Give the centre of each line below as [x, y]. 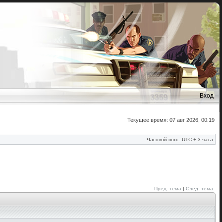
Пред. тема [168, 189]
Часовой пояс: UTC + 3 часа [180, 139]
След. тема [199, 189]
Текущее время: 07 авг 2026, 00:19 [171, 120]
